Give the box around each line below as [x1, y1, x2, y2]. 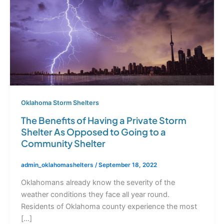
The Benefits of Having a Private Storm [20, 114, 186, 126]
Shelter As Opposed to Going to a [20, 125, 166, 137]
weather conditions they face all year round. [20, 189, 169, 199]
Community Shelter [20, 137, 105, 149]
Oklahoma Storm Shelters [20, 99, 99, 107]
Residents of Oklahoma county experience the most [20, 201, 197, 211]
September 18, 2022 [98, 161, 157, 168]
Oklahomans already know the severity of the [20, 177, 175, 187]
